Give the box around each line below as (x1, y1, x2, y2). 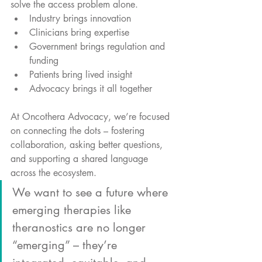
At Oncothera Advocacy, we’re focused (11, 110, 173, 123)
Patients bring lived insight (29, 68, 132, 81)
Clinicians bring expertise (29, 26, 129, 39)
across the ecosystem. (11, 166, 96, 179)
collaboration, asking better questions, (11, 138, 166, 151)
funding (29, 54, 58, 67)
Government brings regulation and (29, 40, 168, 53)
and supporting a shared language (11, 152, 151, 165)
